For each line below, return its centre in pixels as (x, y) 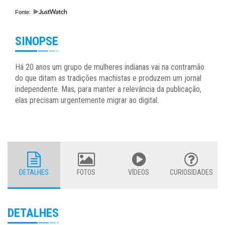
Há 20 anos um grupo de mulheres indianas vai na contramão (110, 67)
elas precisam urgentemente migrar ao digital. (87, 100)
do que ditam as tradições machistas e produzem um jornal (108, 78)
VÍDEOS (139, 173)
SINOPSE (37, 41)
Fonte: (24, 12)
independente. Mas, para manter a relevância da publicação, (108, 89)
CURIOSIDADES (191, 173)
